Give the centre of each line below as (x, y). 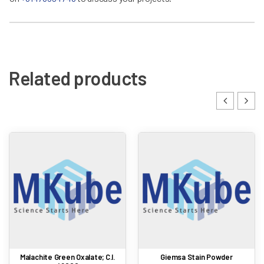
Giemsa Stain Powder (197, 257)
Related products (78, 78)
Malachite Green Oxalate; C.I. (67, 257)
